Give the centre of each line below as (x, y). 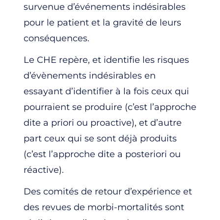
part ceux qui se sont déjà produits (100, 138)
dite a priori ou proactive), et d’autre (103, 123)
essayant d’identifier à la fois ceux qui (106, 91)
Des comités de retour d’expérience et (108, 191)
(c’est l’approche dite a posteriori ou (102, 154)
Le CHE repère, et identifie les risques (106, 60)
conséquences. (56, 38)
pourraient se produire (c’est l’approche (110, 107)
